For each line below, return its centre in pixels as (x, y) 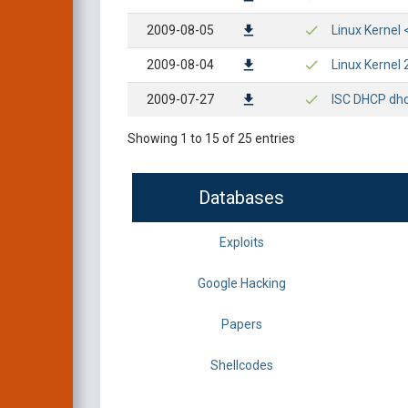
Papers (241, 324)
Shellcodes (241, 365)
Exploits (241, 242)
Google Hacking (241, 283)
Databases (241, 198)
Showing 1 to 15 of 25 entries (211, 138)
